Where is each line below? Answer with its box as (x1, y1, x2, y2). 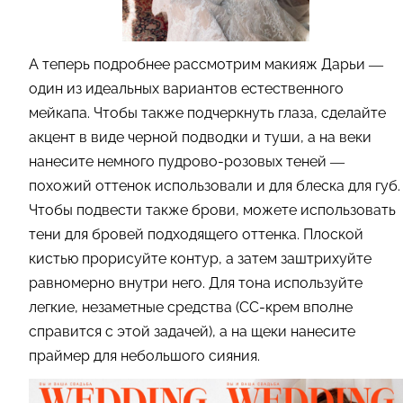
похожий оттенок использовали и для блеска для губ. (29, 177, 400, 195)
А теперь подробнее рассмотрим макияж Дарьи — (29, 56, 383, 74)
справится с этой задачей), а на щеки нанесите (29, 323, 355, 341)
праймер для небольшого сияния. (29, 347, 274, 365)
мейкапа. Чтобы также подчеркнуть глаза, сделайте (29, 104, 386, 122)
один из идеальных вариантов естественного (29, 80, 344, 98)
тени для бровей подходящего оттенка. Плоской (29, 226, 363, 244)
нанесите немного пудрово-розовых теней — (29, 153, 345, 171)
